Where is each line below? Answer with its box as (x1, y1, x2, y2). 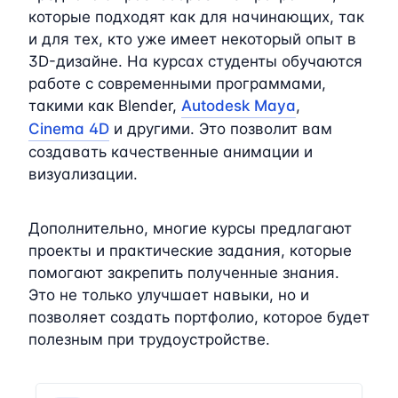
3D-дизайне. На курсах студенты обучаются (28, 52, 362, 70)
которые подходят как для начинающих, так (28, 7, 364, 26)
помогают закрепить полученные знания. (28, 263, 339, 282)
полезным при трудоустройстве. (28, 330, 270, 348)
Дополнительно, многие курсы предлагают (28, 219, 352, 237)
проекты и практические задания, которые (28, 241, 352, 259)
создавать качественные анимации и (28, 142, 313, 161)
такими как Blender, (28, 96, 181, 115)
